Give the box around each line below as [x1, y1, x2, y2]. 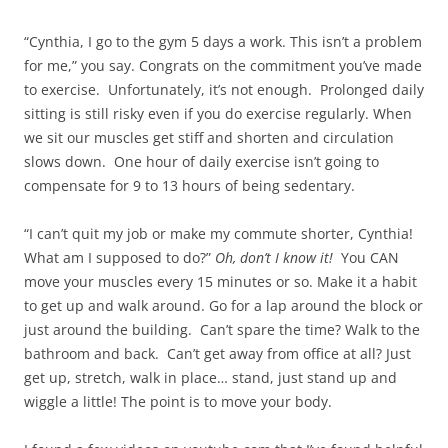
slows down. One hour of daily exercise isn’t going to [24, 152, 379, 172]
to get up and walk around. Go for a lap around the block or [24, 296, 423, 316]
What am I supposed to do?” [24, 248, 215, 268]
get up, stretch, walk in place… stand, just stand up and [24, 368, 397, 388]
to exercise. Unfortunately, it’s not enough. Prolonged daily [24, 80, 424, 100]
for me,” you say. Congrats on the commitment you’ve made [24, 56, 422, 76]
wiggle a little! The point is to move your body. [24, 392, 332, 412]
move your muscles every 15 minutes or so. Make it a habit [24, 272, 417, 292]
